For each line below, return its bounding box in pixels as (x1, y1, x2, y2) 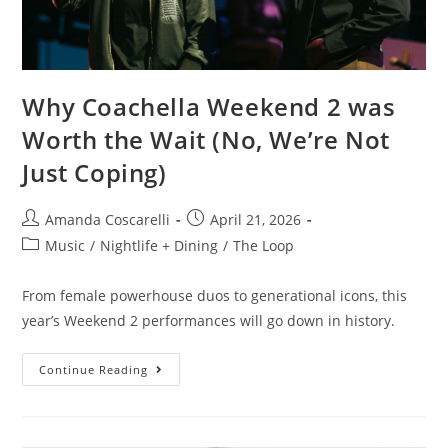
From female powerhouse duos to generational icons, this (22, 286, 408, 306)
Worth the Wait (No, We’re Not (22, 123, 390, 157)
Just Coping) (22, 156, 167, 190)
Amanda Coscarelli (45, 210, 171, 230)
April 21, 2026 (210, 210, 302, 230)
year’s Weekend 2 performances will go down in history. (22, 311, 396, 331)
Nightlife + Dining (100, 236, 219, 256)
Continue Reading (39, 362, 149, 378)
